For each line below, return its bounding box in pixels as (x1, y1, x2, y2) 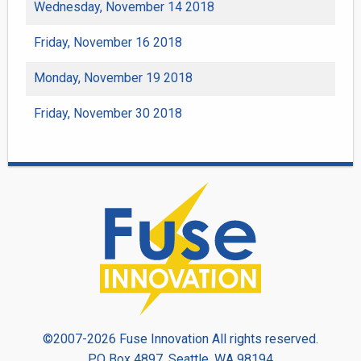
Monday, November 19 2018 (34, 69, 193, 85)
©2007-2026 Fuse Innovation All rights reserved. (43, 330, 318, 346)
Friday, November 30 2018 (34, 105, 182, 121)
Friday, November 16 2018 (34, 34, 182, 50)
